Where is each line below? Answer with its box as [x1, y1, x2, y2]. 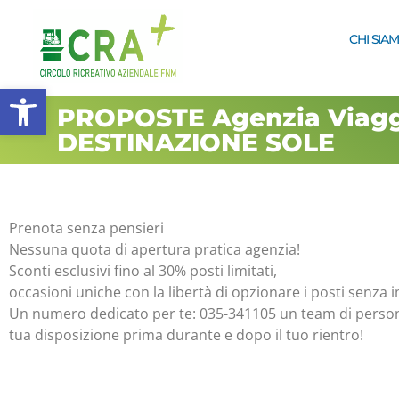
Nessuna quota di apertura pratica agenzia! [9, 240, 300, 259]
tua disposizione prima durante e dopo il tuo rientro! [9, 325, 363, 345]
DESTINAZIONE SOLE [56, 127, 335, 158]
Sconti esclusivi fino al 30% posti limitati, [9, 261, 277, 281]
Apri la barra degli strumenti [8, 77, 138, 116]
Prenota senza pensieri [9, 218, 164, 238]
